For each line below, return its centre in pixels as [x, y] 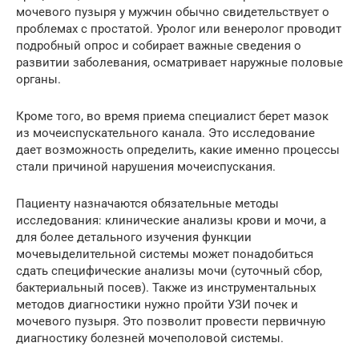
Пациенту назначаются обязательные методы [147, 203]
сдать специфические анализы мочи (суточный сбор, [169, 270]
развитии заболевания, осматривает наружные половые [179, 62]
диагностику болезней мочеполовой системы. [150, 338]
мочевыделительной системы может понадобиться [165, 254]
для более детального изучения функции [134, 237]
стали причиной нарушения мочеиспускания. [146, 166]
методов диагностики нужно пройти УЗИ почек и [157, 304]
